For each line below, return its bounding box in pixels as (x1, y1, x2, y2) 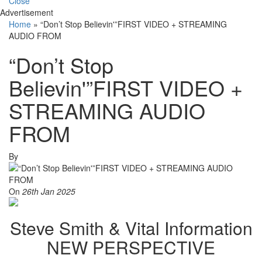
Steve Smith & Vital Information (9, 215, 253, 241)
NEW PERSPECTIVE (47, 235, 215, 260)
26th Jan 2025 (22, 185, 75, 198)
